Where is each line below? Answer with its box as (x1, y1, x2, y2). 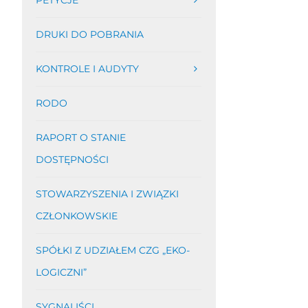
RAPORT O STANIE (35, 131, 126, 144)
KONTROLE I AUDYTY (35, 63, 139, 75)
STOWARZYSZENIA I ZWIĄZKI (35, 188, 179, 200)
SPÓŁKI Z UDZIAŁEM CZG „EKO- (35, 244, 190, 256)
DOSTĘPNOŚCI (35, 153, 109, 166)
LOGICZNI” (35, 266, 87, 278)
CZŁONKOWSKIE (35, 210, 118, 222)
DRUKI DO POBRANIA (35, 28, 144, 41)
